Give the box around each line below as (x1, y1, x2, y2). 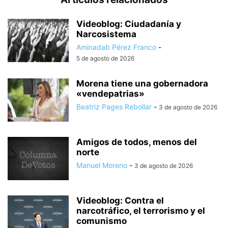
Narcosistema (76, 28, 136, 39)
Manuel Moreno (76, 160, 127, 169)
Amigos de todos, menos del (76, 136, 197, 147)
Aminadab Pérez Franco (76, 42, 156, 51)
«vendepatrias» (76, 88, 145, 99)
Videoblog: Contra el (76, 195, 164, 206)
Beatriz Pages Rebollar (76, 102, 152, 111)
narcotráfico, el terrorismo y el (76, 205, 205, 216)
